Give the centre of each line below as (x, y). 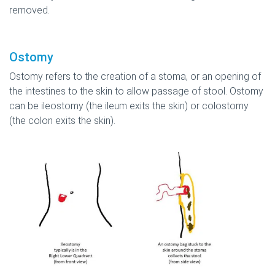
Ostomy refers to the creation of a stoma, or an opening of (135, 76)
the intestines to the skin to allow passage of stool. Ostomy (136, 91)
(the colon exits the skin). (62, 120)
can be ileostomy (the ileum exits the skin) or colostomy (129, 106)
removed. (29, 10)
